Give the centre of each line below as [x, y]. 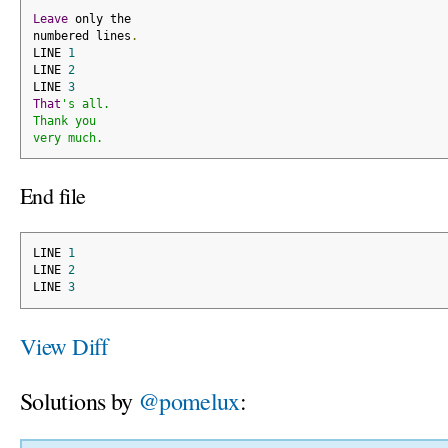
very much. [67, 137]
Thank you [64, 120]
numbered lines [81, 35]
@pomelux [188, 400]
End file [53, 196]
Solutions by [79, 400]
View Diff [64, 345]
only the [99, 18]
